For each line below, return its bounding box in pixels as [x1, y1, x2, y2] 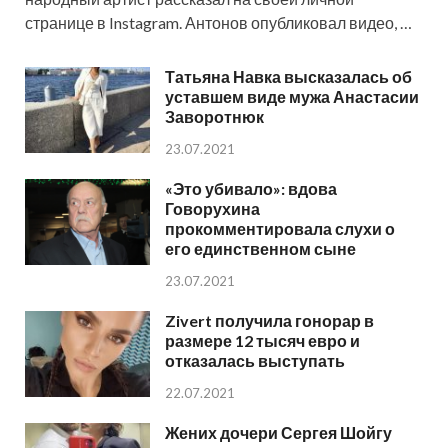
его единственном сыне [165, 238, 356, 258]
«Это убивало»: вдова [165, 178, 337, 198]
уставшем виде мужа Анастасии [165, 86, 419, 106]
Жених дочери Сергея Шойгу [165, 422, 392, 442]
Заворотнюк [165, 106, 264, 126]
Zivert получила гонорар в [165, 310, 374, 330]
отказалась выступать [165, 350, 345, 370]
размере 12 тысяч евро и [165, 330, 360, 350]
